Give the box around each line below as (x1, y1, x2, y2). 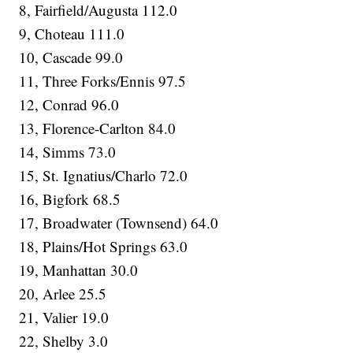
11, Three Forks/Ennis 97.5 (19, 71, 187, 91)
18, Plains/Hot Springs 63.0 (19, 236, 188, 257)
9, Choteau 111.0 (19, 24, 125, 44)
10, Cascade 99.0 (19, 47, 124, 68)
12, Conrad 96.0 (19, 95, 120, 115)
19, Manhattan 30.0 (19, 260, 139, 281)
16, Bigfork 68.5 (19, 189, 121, 210)
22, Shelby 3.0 (19, 331, 109, 351)
